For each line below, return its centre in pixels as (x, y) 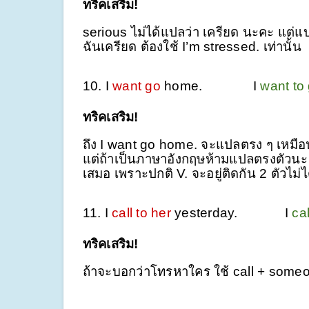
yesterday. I (231, 212)
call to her (141, 212)
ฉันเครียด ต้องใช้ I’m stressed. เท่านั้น (192, 46)
